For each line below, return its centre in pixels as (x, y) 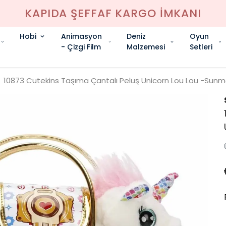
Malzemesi (146, 47)
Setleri (201, 47)
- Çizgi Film (81, 47)
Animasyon (81, 36)
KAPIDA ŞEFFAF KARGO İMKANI (113, 13)
